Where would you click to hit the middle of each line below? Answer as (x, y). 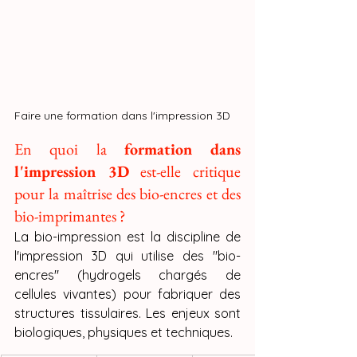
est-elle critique (185, 172)
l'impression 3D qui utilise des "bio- (127, 256)
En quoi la (69, 149)
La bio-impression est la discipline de (127, 237)
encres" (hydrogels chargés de (127, 275)
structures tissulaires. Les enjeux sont (127, 314)
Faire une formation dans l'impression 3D (122, 116)
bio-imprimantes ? (70, 216)
